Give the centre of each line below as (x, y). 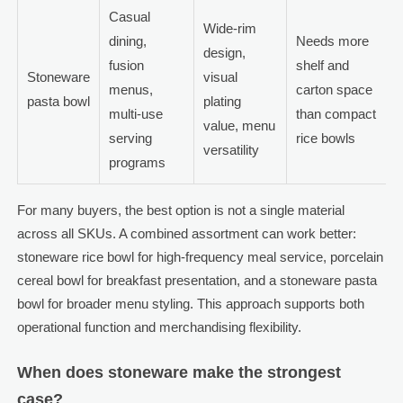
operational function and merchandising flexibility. (159, 327)
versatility (231, 150)
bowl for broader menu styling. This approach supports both (190, 304)
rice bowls (325, 139)
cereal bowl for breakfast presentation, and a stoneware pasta (197, 281)
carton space (334, 90)
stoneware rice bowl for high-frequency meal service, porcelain (200, 257)
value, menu (239, 126)
